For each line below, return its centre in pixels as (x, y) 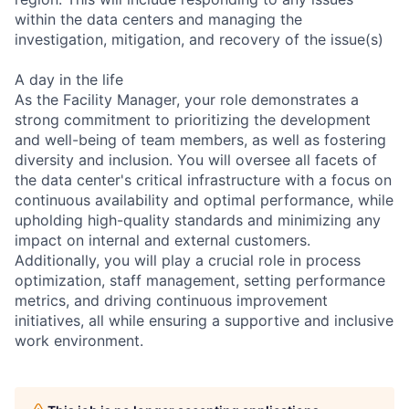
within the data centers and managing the (158, 19)
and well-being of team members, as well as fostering (200, 139)
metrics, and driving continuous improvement (171, 300)
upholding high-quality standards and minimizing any (198, 220)
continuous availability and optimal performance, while (204, 199)
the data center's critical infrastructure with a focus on (203, 179)
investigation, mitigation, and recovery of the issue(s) (199, 39)
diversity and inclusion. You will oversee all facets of (196, 159)
